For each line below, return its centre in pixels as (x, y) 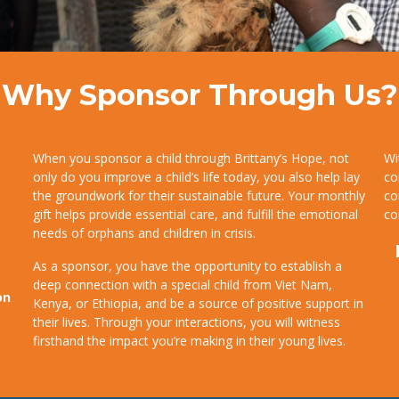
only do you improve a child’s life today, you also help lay (197, 176)
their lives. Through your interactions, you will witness (187, 322)
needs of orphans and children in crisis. (145, 232)
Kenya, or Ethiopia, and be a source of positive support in (199, 303)
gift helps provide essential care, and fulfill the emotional (196, 214)
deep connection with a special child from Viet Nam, (183, 284)
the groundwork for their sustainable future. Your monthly (199, 195)
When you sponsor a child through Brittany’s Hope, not (191, 158)
